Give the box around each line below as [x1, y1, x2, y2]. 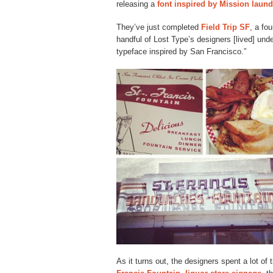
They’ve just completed [116, 22, 201, 32]
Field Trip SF [201, 22, 250, 32]
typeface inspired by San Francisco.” [116, 46, 246, 56]
